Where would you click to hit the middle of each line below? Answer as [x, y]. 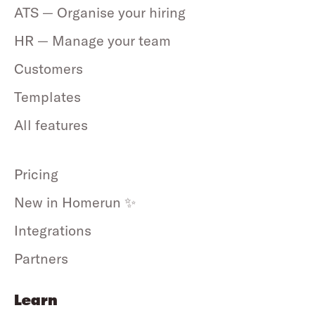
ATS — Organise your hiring [100, 13]
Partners [41, 259]
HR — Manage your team [92, 41]
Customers [49, 69]
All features [51, 125]
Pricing [36, 174]
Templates [47, 97]
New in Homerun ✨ [75, 202]
